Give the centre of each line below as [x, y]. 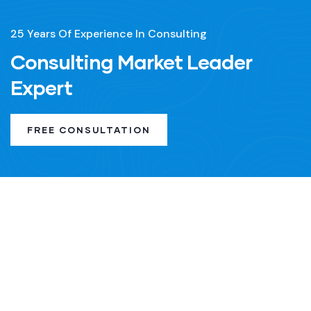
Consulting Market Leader [131, 62]
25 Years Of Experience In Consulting [109, 34]
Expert [41, 87]
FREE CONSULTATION [89, 130]
